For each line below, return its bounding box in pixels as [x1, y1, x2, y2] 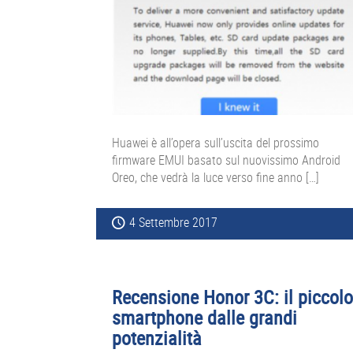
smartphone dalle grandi [112, 305, 297, 331]
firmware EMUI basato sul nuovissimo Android [112, 151, 340, 169]
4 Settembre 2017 [129, 214, 217, 232]
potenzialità [112, 325, 202, 351]
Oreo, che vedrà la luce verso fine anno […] [112, 169, 319, 187]
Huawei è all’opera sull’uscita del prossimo [112, 134, 319, 152]
